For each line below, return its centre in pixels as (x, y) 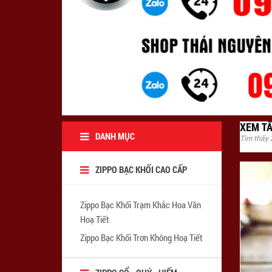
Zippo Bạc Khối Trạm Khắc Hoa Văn (141, 204)
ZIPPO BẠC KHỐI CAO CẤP (141, 169)
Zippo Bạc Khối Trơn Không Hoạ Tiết (141, 237)
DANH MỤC (115, 136)
